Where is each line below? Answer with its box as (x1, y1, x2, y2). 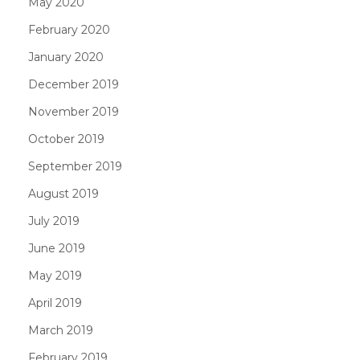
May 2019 (28, 268, 82, 283)
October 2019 (28, 132, 104, 146)
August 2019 (28, 186, 99, 201)
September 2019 (28, 159, 122, 174)
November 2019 (28, 104, 119, 119)
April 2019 (28, 296, 82, 310)
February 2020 (28, 22, 110, 37)
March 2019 (28, 323, 93, 337)
